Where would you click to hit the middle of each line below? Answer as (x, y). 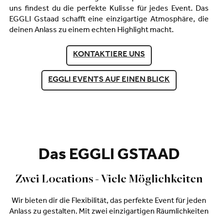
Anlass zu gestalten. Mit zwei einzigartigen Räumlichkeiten (109, 212)
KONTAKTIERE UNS (109, 55)
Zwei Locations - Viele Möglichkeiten (109, 180)
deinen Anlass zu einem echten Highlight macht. (91, 30)
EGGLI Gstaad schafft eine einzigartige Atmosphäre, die (109, 20)
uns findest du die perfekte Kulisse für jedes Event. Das (109, 9)
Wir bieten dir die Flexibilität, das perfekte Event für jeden (109, 201)
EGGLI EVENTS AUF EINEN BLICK (109, 80)
